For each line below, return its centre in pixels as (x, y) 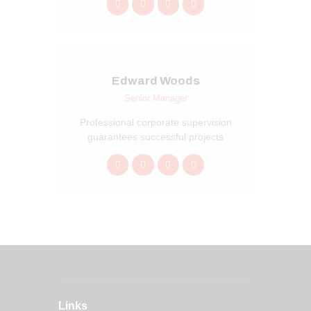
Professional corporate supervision (155, 122)
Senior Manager (155, 98)
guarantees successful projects (155, 136)
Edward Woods (155, 81)
